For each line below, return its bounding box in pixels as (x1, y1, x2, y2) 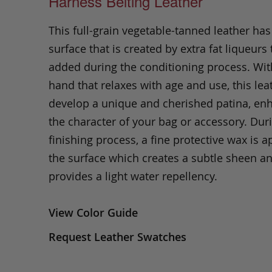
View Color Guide (49, 205, 138, 220)
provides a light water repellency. (49, 169, 217, 183)
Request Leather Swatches (49, 229, 186, 244)
